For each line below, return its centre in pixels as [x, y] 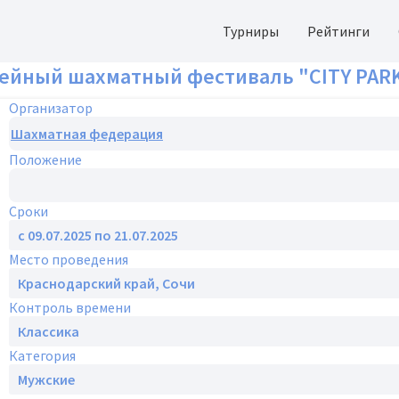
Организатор [51, 108]
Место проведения [69, 259]
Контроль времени [70, 307]
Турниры [251, 31]
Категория [42, 355]
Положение [45, 159]
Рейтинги [338, 31]
